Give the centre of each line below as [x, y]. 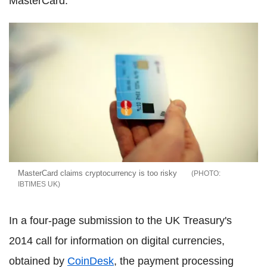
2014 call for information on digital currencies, [117, 241]
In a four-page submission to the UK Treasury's [120, 221]
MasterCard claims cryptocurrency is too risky [97, 173]
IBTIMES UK [38, 184]
